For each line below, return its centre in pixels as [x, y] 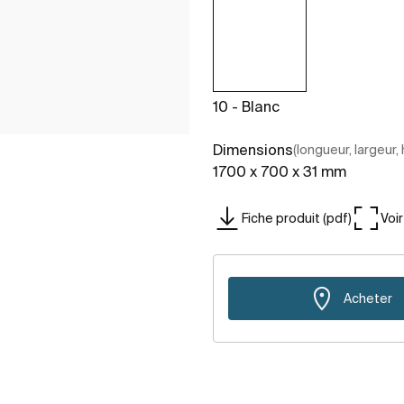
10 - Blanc [246, 107]
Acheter [368, 298]
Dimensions [253, 150]
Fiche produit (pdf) [297, 218]
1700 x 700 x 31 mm [280, 172]
